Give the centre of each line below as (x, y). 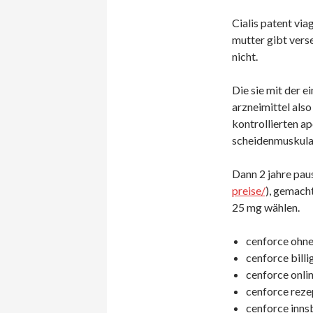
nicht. (245, 56)
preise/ (248, 190)
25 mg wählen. (265, 207)
